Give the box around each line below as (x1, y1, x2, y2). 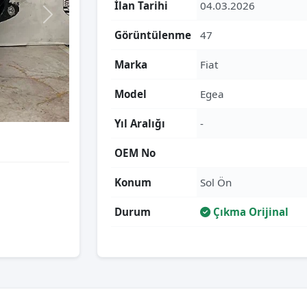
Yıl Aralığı (114, 116, 165, 130)
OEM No (114, 146, 156, 160)
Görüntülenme (114, 28, 191, 42)
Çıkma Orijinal (210, 205, 288, 219)
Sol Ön (200, 175, 232, 189)
